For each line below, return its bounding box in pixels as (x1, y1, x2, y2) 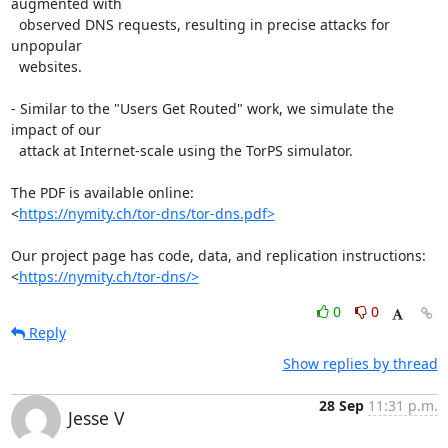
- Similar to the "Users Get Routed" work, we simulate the (10, 99, 394, 118)
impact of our (10, 120, 101, 139)
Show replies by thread (282, 354, 438, 373)
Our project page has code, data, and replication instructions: (10, 246, 426, 265)
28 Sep (318, 396, 364, 415)
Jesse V (67, 406, 125, 430)
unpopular (10, 36, 82, 55)
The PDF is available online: (10, 183, 194, 202)
